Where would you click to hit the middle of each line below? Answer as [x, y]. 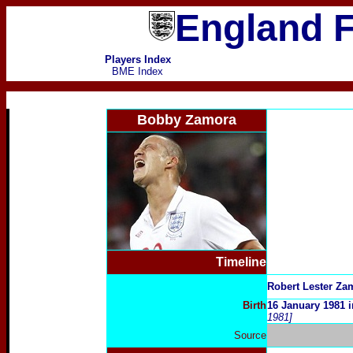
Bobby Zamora [186, 120]
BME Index [137, 71]
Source [250, 335]
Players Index [137, 59]
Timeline [241, 262]
